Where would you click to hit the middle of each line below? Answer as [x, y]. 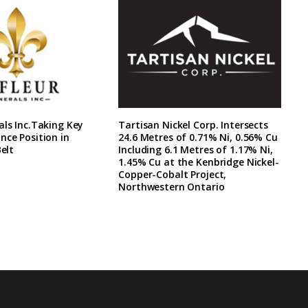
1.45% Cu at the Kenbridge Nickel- [199, 162]
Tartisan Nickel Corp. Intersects [193, 125]
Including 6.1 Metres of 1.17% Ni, [196, 150]
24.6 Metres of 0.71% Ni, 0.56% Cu [198, 137]
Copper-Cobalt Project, [173, 175]
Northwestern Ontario [172, 187]
